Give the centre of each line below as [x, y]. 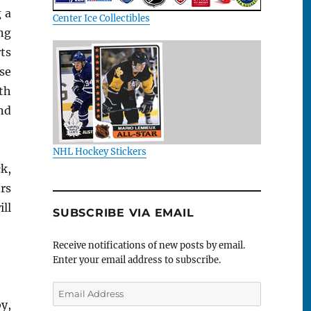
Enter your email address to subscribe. [137, 260]
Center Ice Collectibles [101, 18]
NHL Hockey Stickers [100, 151]
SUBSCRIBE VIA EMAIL [124, 213]
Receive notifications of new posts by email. [149, 246]
